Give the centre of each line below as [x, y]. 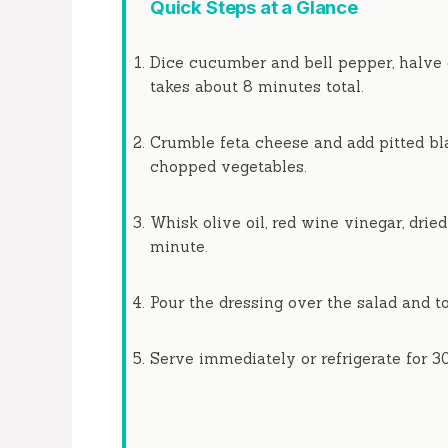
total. [342, 87]
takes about [196, 87]
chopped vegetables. [228, 167]
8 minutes [282, 87]
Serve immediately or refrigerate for [291, 359]
